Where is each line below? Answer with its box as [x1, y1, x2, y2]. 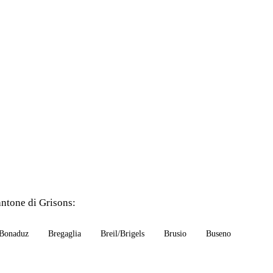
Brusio [164, 229, 186, 238]
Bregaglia [48, 229, 81, 238]
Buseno [206, 229, 231, 238]
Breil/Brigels [101, 229, 144, 238]
